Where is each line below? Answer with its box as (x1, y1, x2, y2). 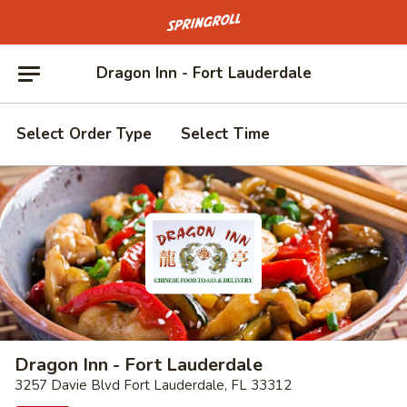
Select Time (181, 124, 270, 144)
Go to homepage (165, 13, 230, 25)
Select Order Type (16, 124, 152, 144)
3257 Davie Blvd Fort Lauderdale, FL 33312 (15, 376, 292, 394)
